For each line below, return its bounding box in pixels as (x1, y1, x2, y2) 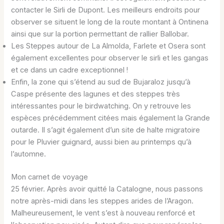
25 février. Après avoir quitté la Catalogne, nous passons (11, 184, 203, 194)
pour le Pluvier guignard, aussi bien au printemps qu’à (11, 137, 192, 147)
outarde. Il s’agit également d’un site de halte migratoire (11, 125, 200, 135)
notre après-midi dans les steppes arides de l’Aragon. (11, 196, 194, 206)
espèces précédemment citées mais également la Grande (11, 113, 210, 123)
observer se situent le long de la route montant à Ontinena (11, 17, 209, 27)
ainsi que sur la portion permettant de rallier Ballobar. (11, 29, 189, 39)
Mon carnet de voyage (11, 172, 88, 182)
